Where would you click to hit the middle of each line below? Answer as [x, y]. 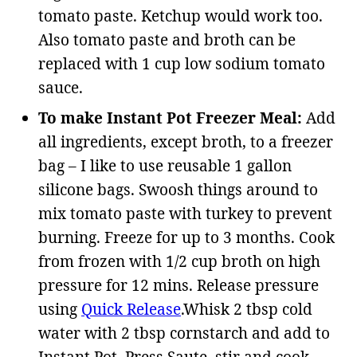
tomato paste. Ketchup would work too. [180, 16]
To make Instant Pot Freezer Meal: [170, 118]
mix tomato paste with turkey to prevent [185, 213]
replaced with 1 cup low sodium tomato [182, 63]
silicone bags [84, 189]
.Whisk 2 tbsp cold [247, 309]
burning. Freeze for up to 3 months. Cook [186, 237]
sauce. [61, 87]
